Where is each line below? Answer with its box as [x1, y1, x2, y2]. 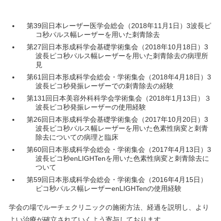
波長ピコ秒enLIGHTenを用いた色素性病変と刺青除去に [35, 154, 209, 162]
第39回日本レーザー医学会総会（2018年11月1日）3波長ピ [26, 21, 211, 30]
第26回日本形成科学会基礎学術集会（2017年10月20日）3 [26, 115, 208, 123]
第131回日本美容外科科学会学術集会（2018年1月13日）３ [26, 94, 211, 102]
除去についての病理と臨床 [35, 133, 118, 141]
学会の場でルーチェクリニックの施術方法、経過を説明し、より [8, 203, 209, 211]
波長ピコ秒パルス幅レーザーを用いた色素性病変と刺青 [35, 124, 208, 132]
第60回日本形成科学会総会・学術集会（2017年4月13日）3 [26, 145, 211, 153]
